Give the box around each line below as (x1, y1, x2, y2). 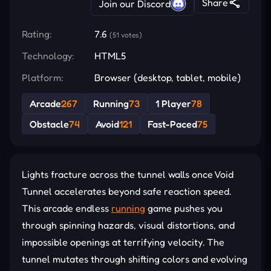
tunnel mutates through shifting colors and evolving (22, 252, 247, 265)
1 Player (155, 97, 191, 109)
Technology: (22, 49, 74, 62)
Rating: (22, 27, 52, 40)
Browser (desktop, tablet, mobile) (94, 71, 241, 83)
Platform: (22, 71, 64, 83)
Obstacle (30, 117, 69, 130)
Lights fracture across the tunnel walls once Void (22, 168, 233, 180)
